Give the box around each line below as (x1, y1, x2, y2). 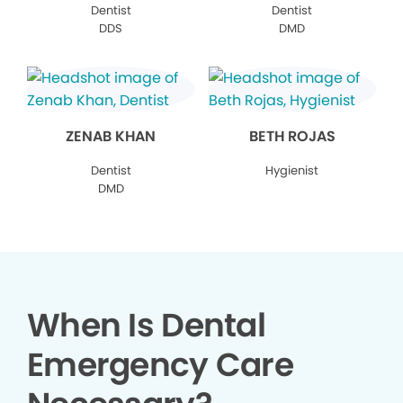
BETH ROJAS (248, 126, 336, 148)
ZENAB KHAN (66, 126, 157, 148)
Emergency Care (27, 342, 293, 389)
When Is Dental (27, 302, 265, 349)
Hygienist (265, 162, 319, 180)
